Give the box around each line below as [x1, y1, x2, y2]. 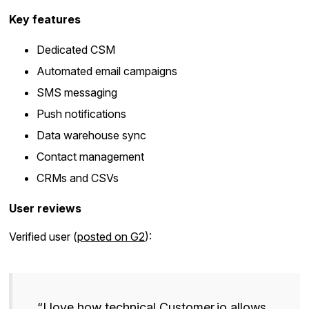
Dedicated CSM [37, 43, 116, 57]
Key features [9, 12, 81, 27]
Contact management [37, 150, 145, 164]
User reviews [9, 201, 82, 216]
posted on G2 [77, 230, 146, 244]
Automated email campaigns [37, 64, 178, 79]
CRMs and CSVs [37, 171, 119, 186]
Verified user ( [9, 230, 78, 244]
